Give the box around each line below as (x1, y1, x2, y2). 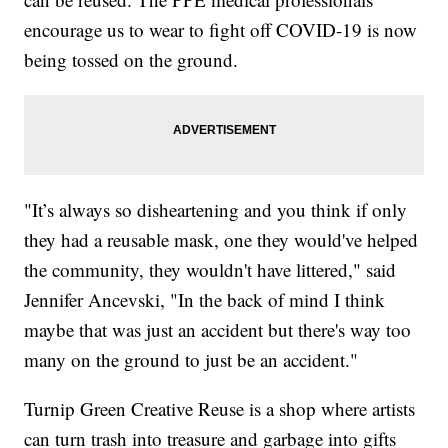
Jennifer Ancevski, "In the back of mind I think (24, 286, 386, 312)
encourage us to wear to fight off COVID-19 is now (24, 16, 418, 42)
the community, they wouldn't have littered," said (24, 256, 397, 282)
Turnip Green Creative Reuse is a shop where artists (24, 395, 416, 421)
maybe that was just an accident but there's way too (24, 316, 412, 342)
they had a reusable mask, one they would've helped (24, 226, 419, 252)
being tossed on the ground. (24, 46, 239, 72)
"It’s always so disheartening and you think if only (24, 196, 408, 222)
